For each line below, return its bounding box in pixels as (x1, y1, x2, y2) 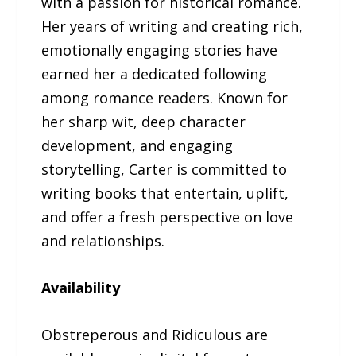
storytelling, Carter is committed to (41, 160, 288, 180)
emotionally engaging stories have (41, 41, 278, 60)
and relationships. (41, 231, 165, 251)
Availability (41, 277, 121, 297)
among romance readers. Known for (41, 88, 288, 108)
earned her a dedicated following (41, 64, 268, 84)
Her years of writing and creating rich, (41, 17, 304, 37)
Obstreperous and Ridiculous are (41, 324, 269, 344)
